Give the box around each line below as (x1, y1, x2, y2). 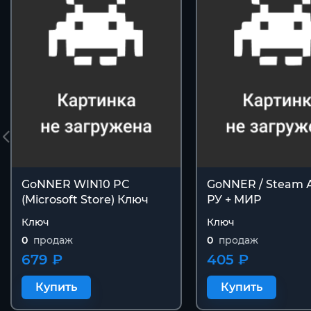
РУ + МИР (206, 193, 261, 207)
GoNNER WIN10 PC (22, 178, 130, 192)
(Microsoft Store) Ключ (22, 193, 149, 207)
